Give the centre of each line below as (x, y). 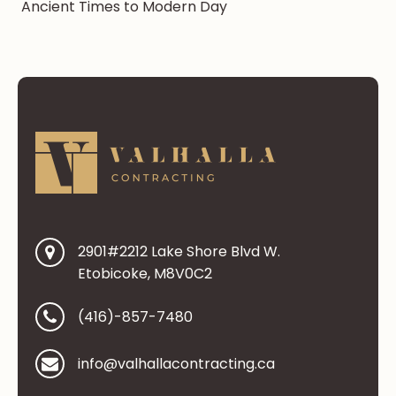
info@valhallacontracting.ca (176, 364)
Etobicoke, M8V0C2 (145, 274)
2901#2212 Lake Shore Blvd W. (179, 252)
